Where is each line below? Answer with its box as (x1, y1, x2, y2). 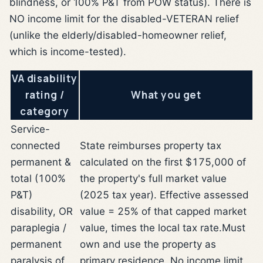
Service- (11, 123, 50, 135)
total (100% (11, 172, 66, 184)
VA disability (11, 71, 78, 85)
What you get (130, 87, 202, 102)
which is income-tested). (9, 45, 126, 58)
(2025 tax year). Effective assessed (80, 188, 249, 201)
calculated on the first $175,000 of (80, 156, 246, 168)
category (20, 104, 69, 118)
